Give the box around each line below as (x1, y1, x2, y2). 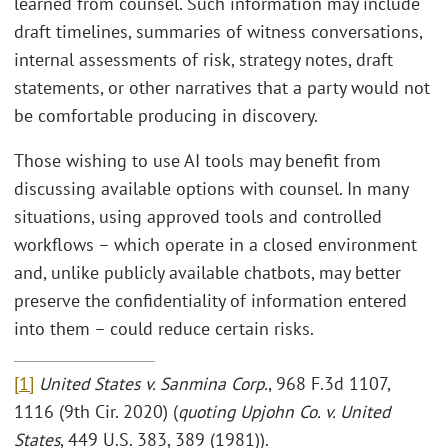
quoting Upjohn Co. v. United (178, 400, 390, 424)
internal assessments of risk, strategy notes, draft (14, 47, 393, 71)
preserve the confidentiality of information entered (14, 289, 407, 312)
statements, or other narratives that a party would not (14, 75, 430, 99)
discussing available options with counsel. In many (14, 177, 408, 200)
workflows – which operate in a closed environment (14, 233, 417, 256)
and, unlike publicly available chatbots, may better (14, 261, 401, 284)
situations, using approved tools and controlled (14, 205, 382, 228)
